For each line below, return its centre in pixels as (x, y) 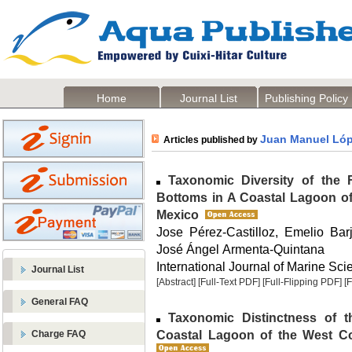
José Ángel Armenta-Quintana (240, 249)
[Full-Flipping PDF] (302, 282)
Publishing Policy (306, 98)
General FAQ (60, 302)
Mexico (178, 214)
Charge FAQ (59, 334)
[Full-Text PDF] (229, 282)
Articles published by (209, 140)
